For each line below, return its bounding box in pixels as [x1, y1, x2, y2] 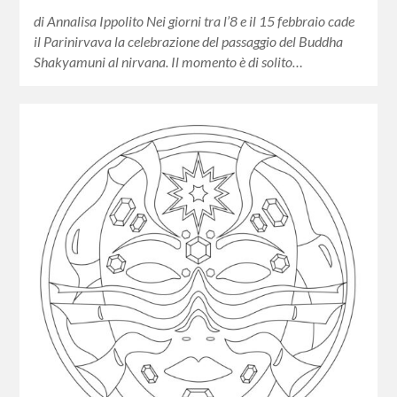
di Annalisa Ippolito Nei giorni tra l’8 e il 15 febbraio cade [34, 12, 358, 30]
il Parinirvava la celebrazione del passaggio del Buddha [34, 33, 344, 51]
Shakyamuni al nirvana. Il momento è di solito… [34, 53, 304, 71]
